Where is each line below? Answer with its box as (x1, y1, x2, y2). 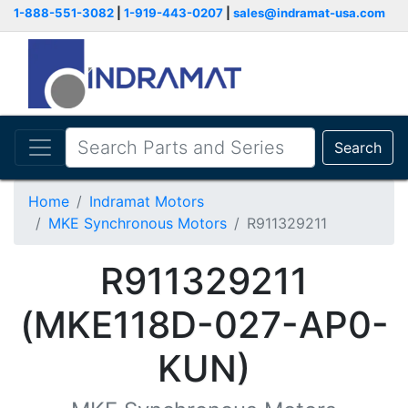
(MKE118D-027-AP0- (19, 302, 389, 347)
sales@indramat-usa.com (233, 5, 385, 20)
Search (334, 138, 382, 157)
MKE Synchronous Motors (48, 214, 227, 232)
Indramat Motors (89, 192, 204, 210)
